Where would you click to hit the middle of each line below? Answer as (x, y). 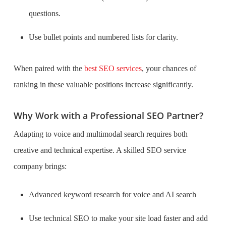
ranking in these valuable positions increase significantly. (103, 84)
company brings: (40, 166)
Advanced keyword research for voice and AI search (112, 194)
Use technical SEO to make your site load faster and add (118, 218)
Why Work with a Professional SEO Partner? (108, 116)
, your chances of (169, 68)
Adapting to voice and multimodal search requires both (100, 134)
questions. (44, 13)
